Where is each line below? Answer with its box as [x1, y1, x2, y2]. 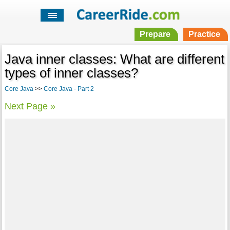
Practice [188, 30, 220, 39]
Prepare [139, 30, 170, 39]
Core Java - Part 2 [43, 85, 94, 93]
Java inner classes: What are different [4, 51, 224, 67]
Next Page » [4, 101, 55, 112]
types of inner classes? [4, 65, 138, 81]
